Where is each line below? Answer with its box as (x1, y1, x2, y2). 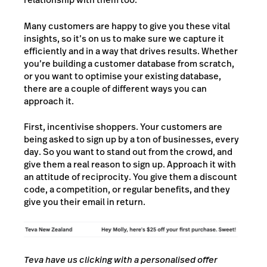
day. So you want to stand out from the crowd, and (24, 145, 232, 159)
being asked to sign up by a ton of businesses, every (24, 133, 239, 146)
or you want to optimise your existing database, (24, 69, 221, 82)
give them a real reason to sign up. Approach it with (24, 158, 236, 171)
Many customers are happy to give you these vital (24, 19, 230, 32)
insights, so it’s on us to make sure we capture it (24, 32, 224, 45)
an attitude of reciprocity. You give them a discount (24, 170, 237, 184)
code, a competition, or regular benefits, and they (24, 183, 230, 196)
